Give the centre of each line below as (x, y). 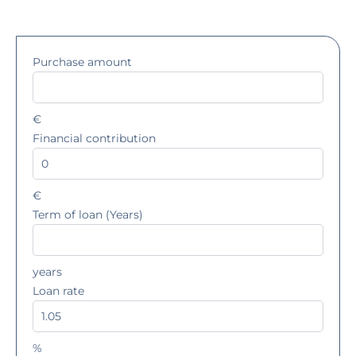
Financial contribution (94, 138)
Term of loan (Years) (88, 214)
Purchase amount (82, 62)
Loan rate (58, 290)
